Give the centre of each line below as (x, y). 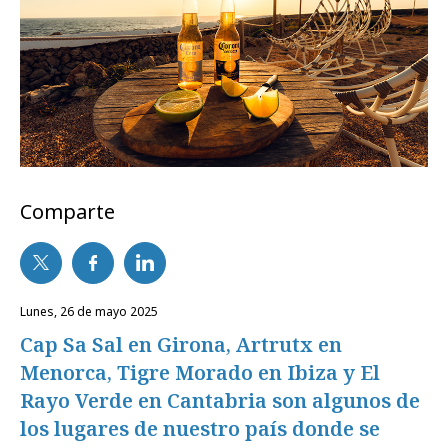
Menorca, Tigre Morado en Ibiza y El (200, 372)
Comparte (67, 211)
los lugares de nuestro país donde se (200, 428)
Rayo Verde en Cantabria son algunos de (220, 400)
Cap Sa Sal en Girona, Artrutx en (181, 344)
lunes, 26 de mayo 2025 (92, 311)
